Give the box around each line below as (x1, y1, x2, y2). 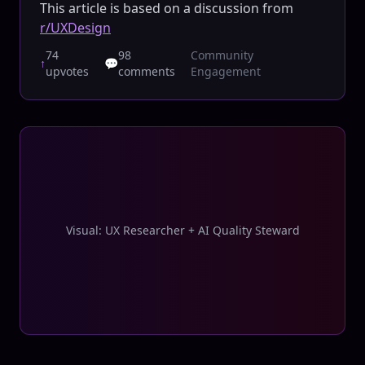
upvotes (46, 64, 89, 79)
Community (190, 47, 253, 63)
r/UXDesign (40, 19, 111, 37)
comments (118, 64, 176, 79)
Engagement (190, 64, 261, 79)
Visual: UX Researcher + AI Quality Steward (65, 222, 300, 238)
